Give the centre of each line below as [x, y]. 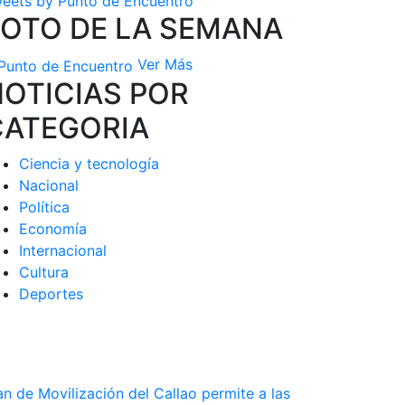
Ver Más [165, 64]
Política [44, 207]
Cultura [44, 272]
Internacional [63, 250]
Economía [53, 228]
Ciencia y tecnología [89, 163]
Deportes [51, 293]
